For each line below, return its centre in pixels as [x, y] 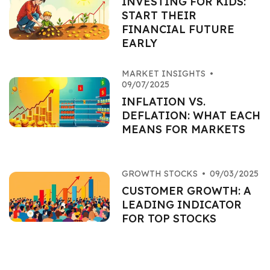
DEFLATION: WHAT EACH [191, 115]
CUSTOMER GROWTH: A [186, 191]
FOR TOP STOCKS [169, 218]
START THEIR [159, 15]
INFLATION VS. [163, 102]
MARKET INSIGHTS [163, 74]
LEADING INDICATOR [181, 205]
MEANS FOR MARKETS [183, 129]
